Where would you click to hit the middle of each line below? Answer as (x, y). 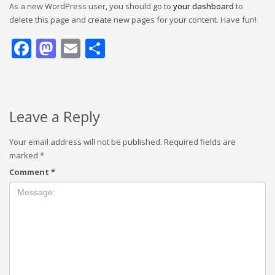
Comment (30, 172)
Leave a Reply (55, 116)
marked (25, 155)
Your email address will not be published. (86, 141)
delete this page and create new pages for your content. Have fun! (133, 19)
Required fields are (200, 141)
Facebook (75, 48)
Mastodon (102, 48)
